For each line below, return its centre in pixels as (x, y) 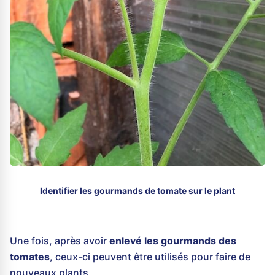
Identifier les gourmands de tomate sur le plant (137, 191)
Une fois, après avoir (60, 241)
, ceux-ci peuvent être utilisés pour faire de (150, 257)
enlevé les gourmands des (173, 241)
